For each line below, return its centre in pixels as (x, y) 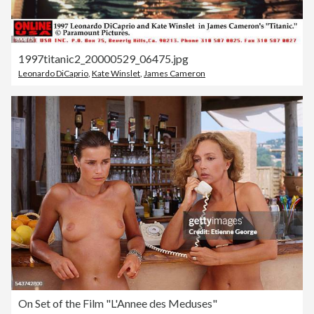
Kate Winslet (116, 74)
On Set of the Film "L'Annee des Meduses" (118, 303)
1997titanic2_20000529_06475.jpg (103, 59)
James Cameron (175, 74)
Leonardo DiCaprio (53, 74)
